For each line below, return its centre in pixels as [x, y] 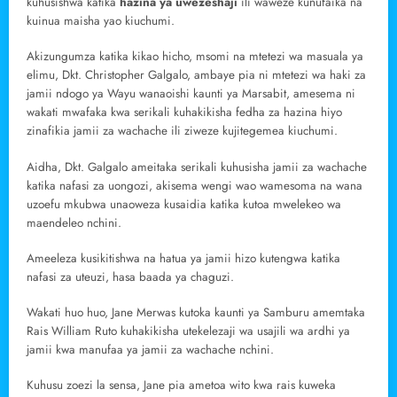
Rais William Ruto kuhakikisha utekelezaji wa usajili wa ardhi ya [188, 331]
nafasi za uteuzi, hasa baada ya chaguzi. [130, 276]
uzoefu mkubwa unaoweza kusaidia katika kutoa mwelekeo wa [184, 204]
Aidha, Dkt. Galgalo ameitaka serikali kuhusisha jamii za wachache [197, 167]
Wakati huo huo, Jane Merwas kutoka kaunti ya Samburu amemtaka [196, 313]
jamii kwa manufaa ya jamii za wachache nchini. [150, 350]
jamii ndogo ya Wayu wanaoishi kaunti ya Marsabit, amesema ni [191, 94]
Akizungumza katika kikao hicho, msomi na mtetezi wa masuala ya [195, 57]
